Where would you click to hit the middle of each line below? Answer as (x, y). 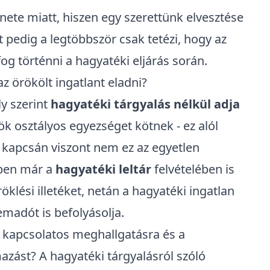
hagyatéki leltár (103, 169)
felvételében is (193, 169)
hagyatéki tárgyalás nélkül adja (145, 104)
